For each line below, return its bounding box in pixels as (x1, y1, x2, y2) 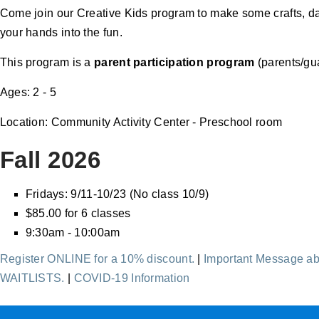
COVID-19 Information (73, 271, 190, 284)
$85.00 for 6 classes (25, 206, 131, 219)
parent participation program (94, 56, 255, 68)
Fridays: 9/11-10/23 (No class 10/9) (25, 187, 209, 200)
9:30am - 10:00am (25, 226, 120, 239)
